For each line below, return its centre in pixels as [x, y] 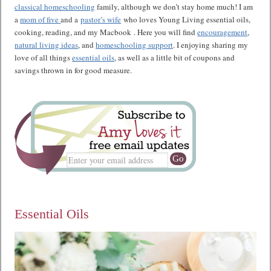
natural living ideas [47, 45]
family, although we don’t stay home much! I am [174, 7]
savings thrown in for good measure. [73, 70]
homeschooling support [135, 45]
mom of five [41, 19]
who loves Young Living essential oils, [186, 19]
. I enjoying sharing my [211, 45]
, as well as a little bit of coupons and [175, 57]
